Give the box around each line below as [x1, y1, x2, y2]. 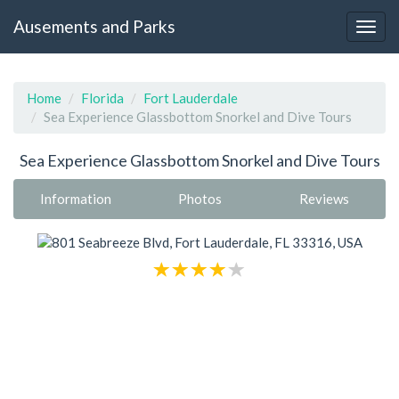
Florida [81, 90, 124, 106]
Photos [178, 190, 222, 207]
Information [40, 190, 111, 207]
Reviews [298, 190, 349, 207]
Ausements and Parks [13, 15, 175, 37]
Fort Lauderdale [143, 90, 238, 106]
